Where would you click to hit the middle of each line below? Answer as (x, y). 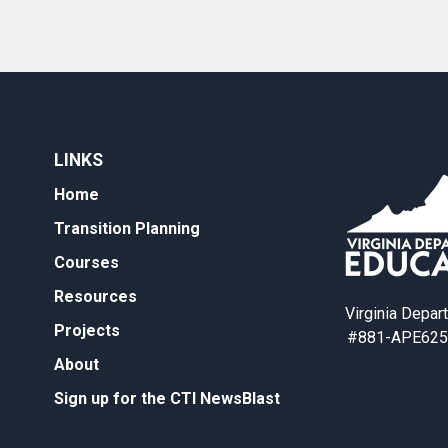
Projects (87, 331)
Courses (86, 263)
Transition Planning (127, 229)
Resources (95, 297)
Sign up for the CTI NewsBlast (167, 399)
